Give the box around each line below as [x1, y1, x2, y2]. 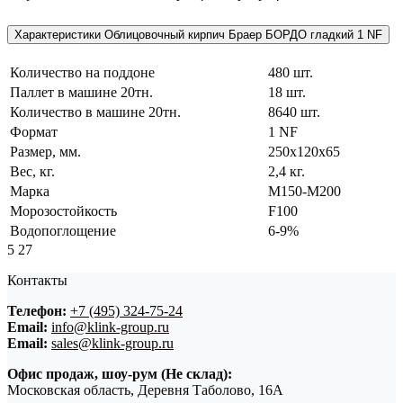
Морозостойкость [10, 202, 117, 219]
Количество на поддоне [10, 64, 155, 80]
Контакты [7, 272, 67, 288]
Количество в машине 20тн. [10, 103, 181, 120]
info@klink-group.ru [51, 318, 169, 335]
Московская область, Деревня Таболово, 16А [7, 381, 283, 398]
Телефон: [7, 302, 67, 318]
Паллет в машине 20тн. [10, 84, 153, 100]
